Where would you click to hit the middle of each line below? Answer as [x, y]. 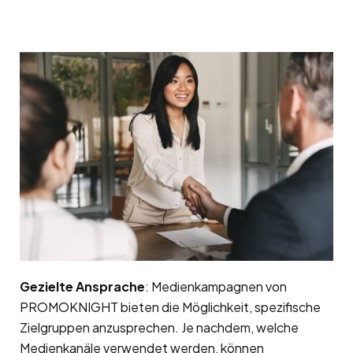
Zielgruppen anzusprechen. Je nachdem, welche [159, 328]
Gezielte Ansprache [82, 287]
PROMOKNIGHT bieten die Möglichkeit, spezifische [170, 307]
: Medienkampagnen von [216, 287]
